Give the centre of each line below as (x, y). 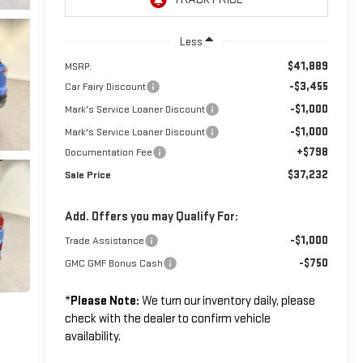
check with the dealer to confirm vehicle (167, 318)
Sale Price (88, 175)
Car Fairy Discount (105, 86)
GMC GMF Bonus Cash (113, 263)
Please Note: (105, 301)
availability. (92, 336)
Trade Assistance (104, 240)
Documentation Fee (108, 152)
